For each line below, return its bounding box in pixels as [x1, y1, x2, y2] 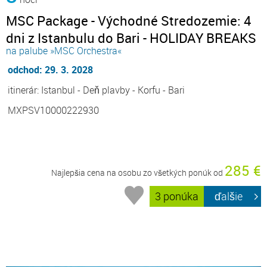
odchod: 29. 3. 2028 [8, 63, 93, 76]
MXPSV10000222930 [8, 103, 99, 117]
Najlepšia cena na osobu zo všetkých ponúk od [51, 166, 225, 178]
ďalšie [215, 189, 243, 204]
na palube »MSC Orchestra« [6, 44, 122, 57]
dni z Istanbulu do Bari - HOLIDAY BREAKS [6, 29, 256, 46]
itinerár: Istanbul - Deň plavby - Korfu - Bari [8, 83, 185, 97]
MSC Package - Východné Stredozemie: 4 [6, 11, 251, 29]
